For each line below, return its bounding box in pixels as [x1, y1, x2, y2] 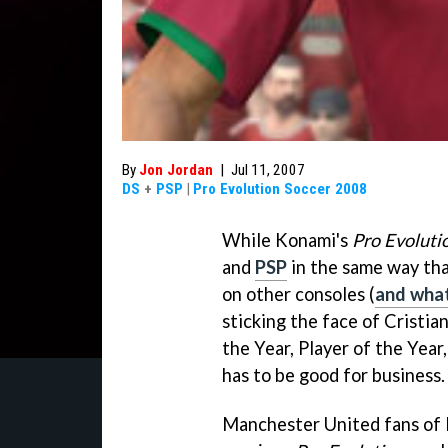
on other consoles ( [222, 283, 375, 305]
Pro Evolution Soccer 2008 [193, 180, 367, 198]
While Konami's [222, 229, 352, 251]
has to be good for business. [222, 364, 445, 386]
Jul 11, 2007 [231, 161, 305, 179]
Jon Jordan [139, 161, 213, 179]
